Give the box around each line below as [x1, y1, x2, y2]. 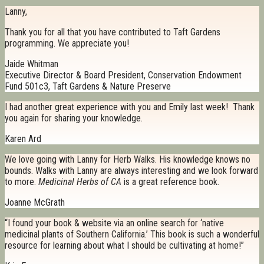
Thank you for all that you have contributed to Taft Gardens [5, 27, 220, 38]
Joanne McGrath [5, 197, 65, 209]
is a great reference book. [121, 176, 219, 188]
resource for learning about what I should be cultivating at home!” [5, 240, 244, 252]
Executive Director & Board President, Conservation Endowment [5, 70, 242, 81]
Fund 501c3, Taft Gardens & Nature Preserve [5, 81, 171, 93]
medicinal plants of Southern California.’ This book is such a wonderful [5, 229, 259, 240]
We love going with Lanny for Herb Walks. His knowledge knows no [5, 154, 250, 166]
